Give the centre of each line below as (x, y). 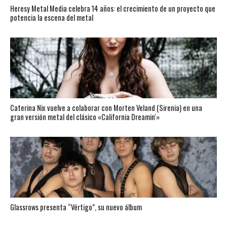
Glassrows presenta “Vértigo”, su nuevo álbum (76, 207)
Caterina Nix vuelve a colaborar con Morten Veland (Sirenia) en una (106, 108)
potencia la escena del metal (51, 17)
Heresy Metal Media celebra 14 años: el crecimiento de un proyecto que (112, 8)
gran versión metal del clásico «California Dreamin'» (85, 117)
